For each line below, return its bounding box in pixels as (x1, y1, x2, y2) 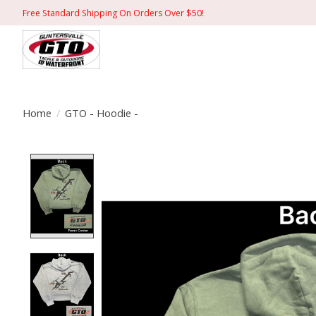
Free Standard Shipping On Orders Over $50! (23, 6, 204, 19)
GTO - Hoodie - (64, 105, 138, 120)
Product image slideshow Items (102, 153, 285, 171)
